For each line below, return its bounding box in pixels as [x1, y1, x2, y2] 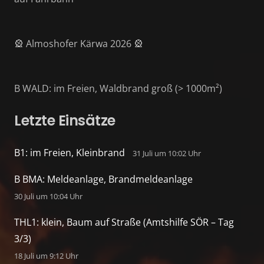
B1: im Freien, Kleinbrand [14, 146, 125, 159]
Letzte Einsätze [14, 111, 115, 130]
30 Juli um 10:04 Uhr [14, 191, 82, 202]
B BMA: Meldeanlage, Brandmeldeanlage [14, 173, 193, 186]
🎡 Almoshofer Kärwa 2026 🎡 [14, 37, 143, 50]
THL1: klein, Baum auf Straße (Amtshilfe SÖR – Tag [14, 216, 234, 229]
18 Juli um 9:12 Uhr [14, 250, 78, 261]
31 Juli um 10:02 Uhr [132, 148, 201, 159]
